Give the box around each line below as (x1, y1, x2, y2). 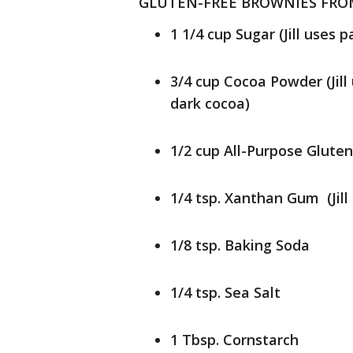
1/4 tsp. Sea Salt (170, 283, 281, 302)
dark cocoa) (170, 94, 250, 113)
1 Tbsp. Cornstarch (170, 330, 299, 349)
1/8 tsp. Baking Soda (170, 236, 310, 255)
